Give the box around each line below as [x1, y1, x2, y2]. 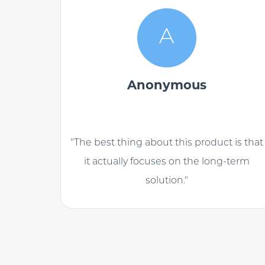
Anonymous [127, 80, 206, 92]
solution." [145, 176, 188, 186]
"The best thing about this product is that [70, 138, 263, 148]
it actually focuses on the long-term [83, 157, 250, 167]
